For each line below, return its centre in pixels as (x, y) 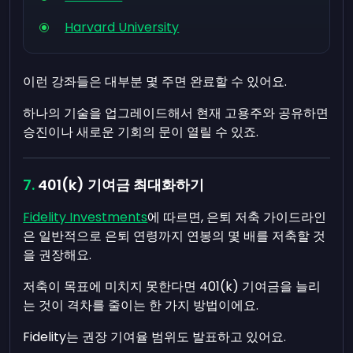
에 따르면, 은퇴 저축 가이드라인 (237, 217)
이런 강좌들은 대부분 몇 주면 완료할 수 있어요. (155, 82)
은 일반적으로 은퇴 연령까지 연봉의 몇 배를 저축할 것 (175, 236)
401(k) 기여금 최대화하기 (121, 185)
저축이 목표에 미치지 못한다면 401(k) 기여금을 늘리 (172, 286)
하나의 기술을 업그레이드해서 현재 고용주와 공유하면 (176, 113)
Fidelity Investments (85, 217)
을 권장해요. (58, 255)
